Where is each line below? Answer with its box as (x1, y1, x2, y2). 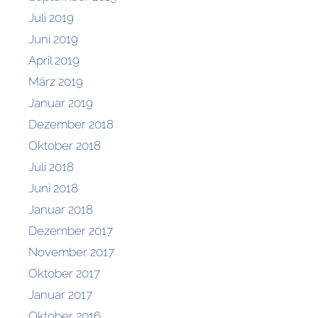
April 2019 (28, 53, 79, 67)
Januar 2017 (28, 287, 92, 302)
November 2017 (28, 244, 114, 259)
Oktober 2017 (28, 265, 100, 280)
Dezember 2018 (28, 116, 114, 131)
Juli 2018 (28, 159, 74, 174)
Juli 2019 (28, 10, 74, 25)
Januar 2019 (28, 95, 93, 110)
